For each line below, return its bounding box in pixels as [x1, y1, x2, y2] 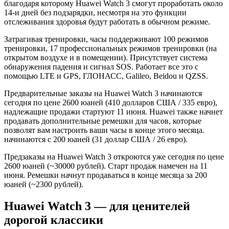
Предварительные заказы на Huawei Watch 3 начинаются [4, 88, 202, 98]
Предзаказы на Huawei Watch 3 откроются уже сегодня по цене [4, 152, 224, 161]
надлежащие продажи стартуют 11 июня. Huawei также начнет [4, 107, 223, 116]
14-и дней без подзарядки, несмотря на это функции [4, 8, 187, 17]
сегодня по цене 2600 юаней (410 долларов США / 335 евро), [4, 98, 217, 107]
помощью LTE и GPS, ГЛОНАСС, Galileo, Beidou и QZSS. [4, 71, 208, 80]
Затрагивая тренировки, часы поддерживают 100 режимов [4, 34, 209, 43]
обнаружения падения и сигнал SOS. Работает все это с [4, 62, 198, 71]
